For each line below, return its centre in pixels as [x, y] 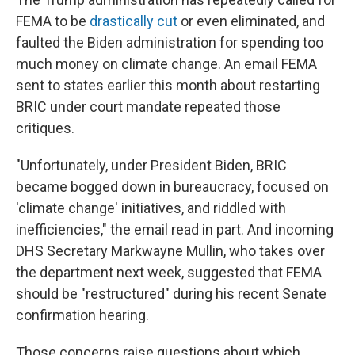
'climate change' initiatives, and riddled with [151, 208]
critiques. [45, 128]
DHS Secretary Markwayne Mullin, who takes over [170, 251]
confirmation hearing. [82, 315]
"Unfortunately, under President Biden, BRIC [151, 165]
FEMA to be [53, 21]
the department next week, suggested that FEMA [169, 272]
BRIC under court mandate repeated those [148, 107]
